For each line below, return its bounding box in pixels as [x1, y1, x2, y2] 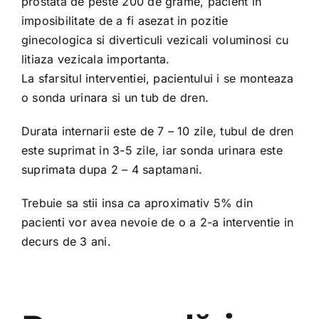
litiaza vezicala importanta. [21, 52, 170, 66]
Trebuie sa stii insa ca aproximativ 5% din [21, 196, 253, 210]
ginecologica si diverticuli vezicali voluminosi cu [21, 33, 288, 47]
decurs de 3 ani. [21, 234, 111, 249]
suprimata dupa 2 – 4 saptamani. [21, 162, 203, 177]
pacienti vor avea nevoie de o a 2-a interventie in [21, 215, 293, 229]
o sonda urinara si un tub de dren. [21, 90, 209, 105]
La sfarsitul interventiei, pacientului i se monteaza [21, 71, 294, 85]
